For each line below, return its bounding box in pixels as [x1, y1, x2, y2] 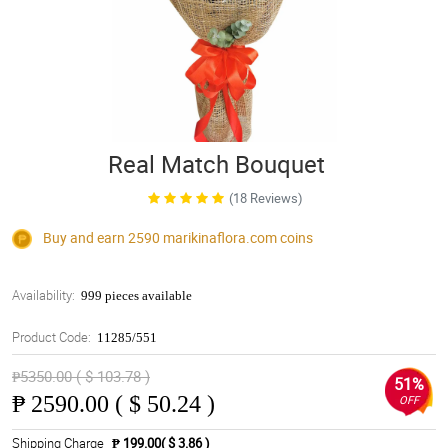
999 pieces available [81, 288, 192, 304]
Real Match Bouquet [107, 148, 325, 180]
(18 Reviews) [228, 189, 303, 207]
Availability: [12, 286, 75, 305]
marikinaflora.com [163, 228, 277, 247]
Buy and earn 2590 [40, 228, 163, 247]
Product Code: [12, 328, 91, 347]
